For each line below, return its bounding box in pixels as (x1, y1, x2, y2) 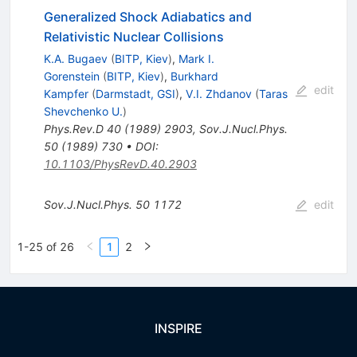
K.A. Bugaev (43, 52, 108, 66)
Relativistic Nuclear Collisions (43, 29, 224, 45)
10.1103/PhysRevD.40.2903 (43, 157, 197, 171)
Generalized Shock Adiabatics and (43, 9, 252, 25)
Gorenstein (43, 69, 100, 84)
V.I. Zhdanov (185, 87, 252, 101)
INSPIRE (155, 320, 202, 336)
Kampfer (43, 87, 88, 101)
